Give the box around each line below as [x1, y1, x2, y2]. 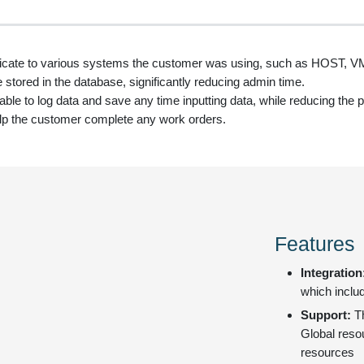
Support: [300, 308, 354, 323]
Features [274, 232, 355, 255]
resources [300, 345, 354, 360]
